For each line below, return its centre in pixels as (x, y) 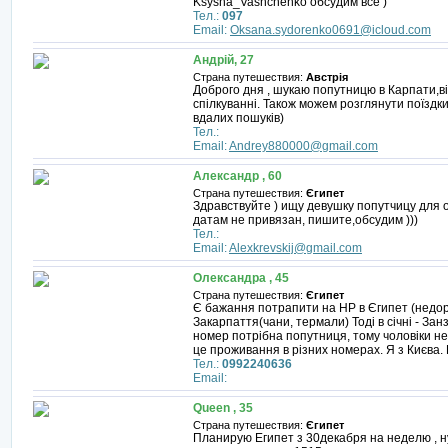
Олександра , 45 (241, 278)
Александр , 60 (237, 176)
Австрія (327, 77)
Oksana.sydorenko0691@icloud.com (330, 30)
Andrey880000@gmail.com (303, 146)
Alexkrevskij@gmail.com (295, 248)
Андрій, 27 (223, 60)
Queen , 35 (223, 408)
